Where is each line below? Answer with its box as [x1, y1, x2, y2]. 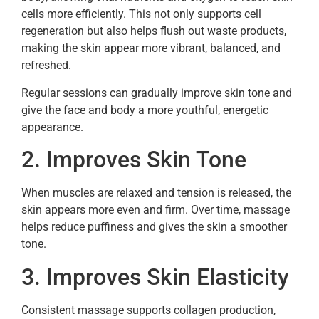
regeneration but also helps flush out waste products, [21, 24, 286, 38]
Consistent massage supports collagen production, [21, 303, 276, 317]
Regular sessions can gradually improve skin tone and [21, 85, 292, 100]
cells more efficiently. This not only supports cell [21, 7, 261, 21]
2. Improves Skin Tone [21, 146, 246, 174]
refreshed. [21, 58, 71, 73]
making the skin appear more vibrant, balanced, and [21, 41, 281, 56]
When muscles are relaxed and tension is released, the [21, 186, 291, 200]
